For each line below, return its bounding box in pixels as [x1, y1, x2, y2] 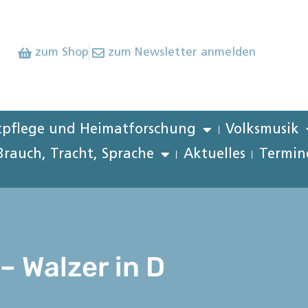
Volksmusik [225, 123, 300, 137]
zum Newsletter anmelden [108, 47, 256, 58]
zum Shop [34, 47, 89, 58]
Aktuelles [183, 148, 245, 162]
